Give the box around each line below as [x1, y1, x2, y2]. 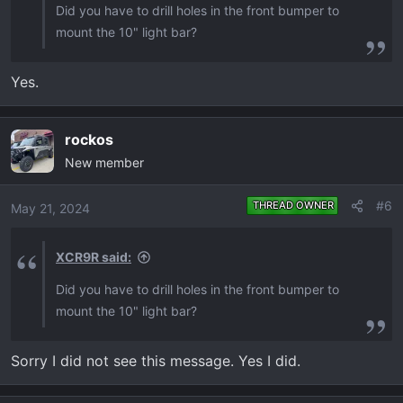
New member [65, 155, 144, 170]
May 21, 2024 [11, 201, 90, 216]
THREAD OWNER [253, 199, 334, 211]
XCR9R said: [56, 249, 131, 264]
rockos [65, 130, 113, 148]
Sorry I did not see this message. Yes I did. [11, 352, 300, 370]
